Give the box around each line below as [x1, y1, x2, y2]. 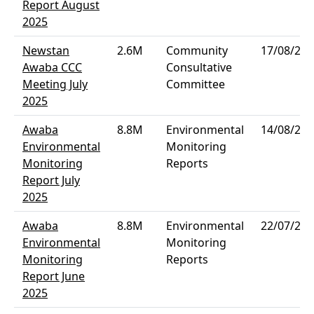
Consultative [166, 60, 232, 75]
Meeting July [22, 76, 88, 92]
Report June [22, 268, 85, 284]
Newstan [22, 43, 69, 58]
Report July [22, 172, 80, 188]
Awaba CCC [22, 60, 82, 75]
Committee [166, 76, 225, 92]
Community [166, 43, 228, 58]
